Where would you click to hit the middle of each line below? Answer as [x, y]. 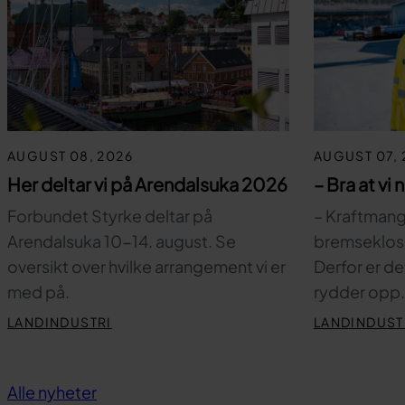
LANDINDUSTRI [60, 322]
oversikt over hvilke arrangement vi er [146, 267]
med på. [38, 292]
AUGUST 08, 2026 [70, 156]
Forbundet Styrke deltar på [110, 216]
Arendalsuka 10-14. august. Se [122, 241]
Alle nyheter [52, 392]
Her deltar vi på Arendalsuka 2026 [147, 184]
